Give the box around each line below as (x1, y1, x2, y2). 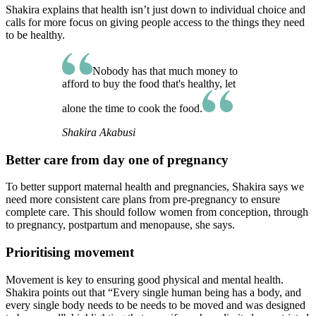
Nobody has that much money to (92, 64, 238, 77)
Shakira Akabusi (62, 126, 135, 138)
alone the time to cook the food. (62, 102, 202, 114)
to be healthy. (6, 28, 65, 41)
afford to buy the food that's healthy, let (62, 77, 236, 90)
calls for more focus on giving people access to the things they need (6, 16, 305, 28)
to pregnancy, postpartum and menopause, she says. (6, 219, 235, 231)
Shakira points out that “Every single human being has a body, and (6, 286, 301, 298)
